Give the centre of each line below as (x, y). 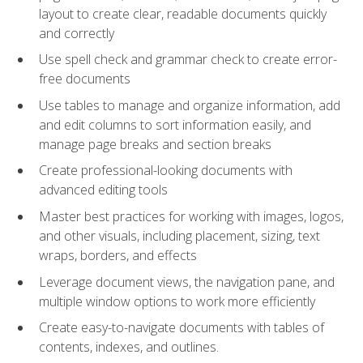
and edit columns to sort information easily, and (175, 124)
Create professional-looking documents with (166, 171)
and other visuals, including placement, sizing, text (179, 236)
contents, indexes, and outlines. (129, 347)
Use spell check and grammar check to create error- (188, 60)
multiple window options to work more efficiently (177, 301)
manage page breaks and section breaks (155, 144)
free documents (85, 79)
